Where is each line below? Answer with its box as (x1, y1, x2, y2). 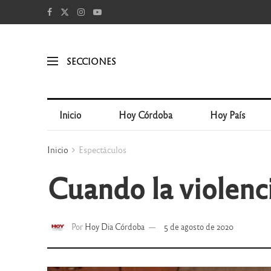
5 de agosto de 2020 (163, 221, 233, 232)
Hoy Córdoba (119, 109, 173, 120)
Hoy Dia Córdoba (84, 221, 145, 232)
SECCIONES (66, 55, 116, 67)
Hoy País (210, 109, 246, 120)
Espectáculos (78, 144, 126, 155)
